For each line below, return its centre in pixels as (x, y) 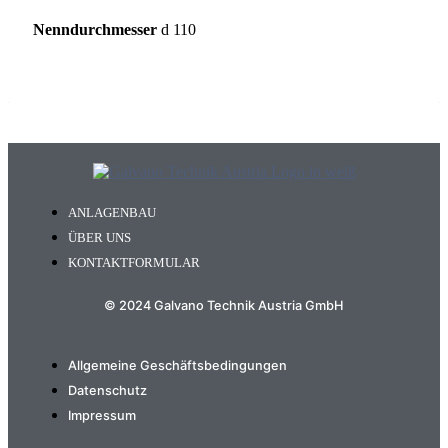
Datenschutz (107, 391)
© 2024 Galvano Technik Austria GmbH (224, 305)
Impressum (102, 416)
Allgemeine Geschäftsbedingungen (177, 366)
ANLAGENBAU (112, 212)
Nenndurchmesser (95, 29)
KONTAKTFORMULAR (134, 262)
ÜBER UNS (99, 237)
